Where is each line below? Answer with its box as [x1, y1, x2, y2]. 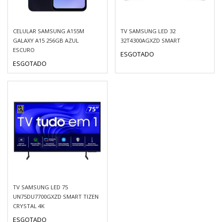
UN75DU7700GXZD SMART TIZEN [13, 192, 99, 200]
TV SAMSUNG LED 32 [120, 27, 175, 35]
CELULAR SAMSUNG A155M [13, 27, 84, 35]
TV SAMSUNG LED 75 [13, 183, 68, 191]
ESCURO [13, 46, 35, 54]
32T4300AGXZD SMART [120, 37, 180, 44]
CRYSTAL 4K [13, 202, 45, 210]
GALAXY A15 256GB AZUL [13, 37, 79, 44]
